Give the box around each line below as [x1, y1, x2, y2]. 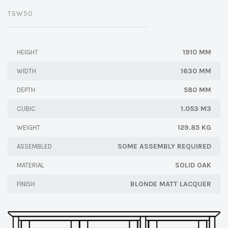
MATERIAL [17, 161, 44, 169]
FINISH [17, 180, 35, 188]
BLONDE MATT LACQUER [130, 179, 211, 188]
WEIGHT [17, 123, 40, 131]
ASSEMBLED [17, 142, 52, 150]
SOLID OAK [175, 160, 211, 169]
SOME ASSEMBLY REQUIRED [118, 141, 211, 151]
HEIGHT [17, 48, 38, 56]
